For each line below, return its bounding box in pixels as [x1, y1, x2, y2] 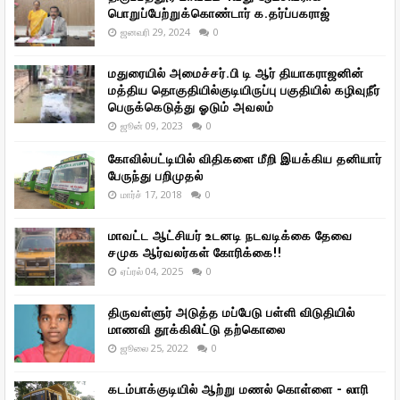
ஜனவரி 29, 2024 [121, 24, 190, 38]
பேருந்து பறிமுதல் [108, 168, 204, 183]
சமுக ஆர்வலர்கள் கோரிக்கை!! [108, 245, 282, 260]
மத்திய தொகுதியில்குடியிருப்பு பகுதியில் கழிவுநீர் [108, 82, 380, 97]
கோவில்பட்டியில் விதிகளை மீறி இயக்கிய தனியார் [108, 151, 382, 166]
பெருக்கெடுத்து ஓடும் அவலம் [108, 99, 274, 114]
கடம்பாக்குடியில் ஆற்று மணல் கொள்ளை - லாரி [108, 381, 369, 396]
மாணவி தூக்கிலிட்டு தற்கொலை [108, 321, 286, 337]
